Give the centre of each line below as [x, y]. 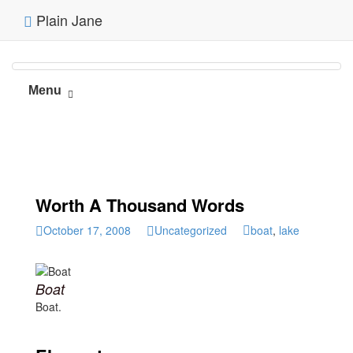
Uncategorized [191, 230]
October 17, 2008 [87, 230]
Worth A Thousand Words [140, 205]
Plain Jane [67, 20]
